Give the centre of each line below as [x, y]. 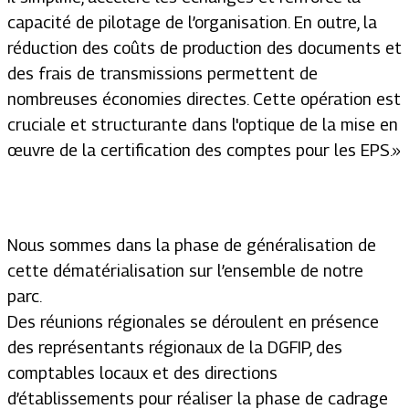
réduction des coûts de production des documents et [204, 48]
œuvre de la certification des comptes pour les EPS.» [204, 150]
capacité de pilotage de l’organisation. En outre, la [192, 22]
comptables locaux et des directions [142, 373]
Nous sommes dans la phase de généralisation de [192, 245]
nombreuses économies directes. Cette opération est [204, 99]
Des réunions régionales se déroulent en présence [193, 322]
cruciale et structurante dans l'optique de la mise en [203, 125]
